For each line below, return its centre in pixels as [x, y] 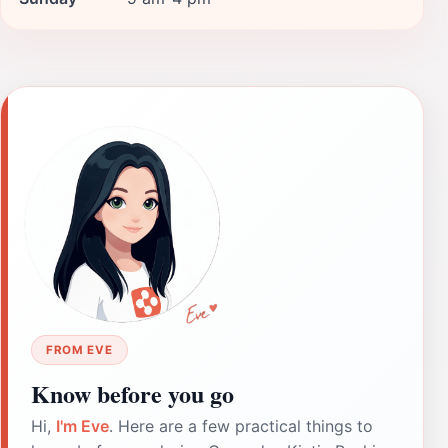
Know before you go [132, 393]
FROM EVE [79, 349]
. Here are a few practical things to [241, 425]
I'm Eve [82, 425]
